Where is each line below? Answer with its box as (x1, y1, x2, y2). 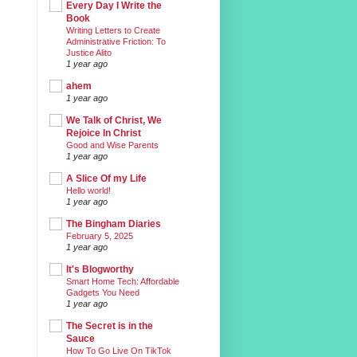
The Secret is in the (66, 320, 153, 331)
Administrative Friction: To (66, 36, 166, 46)
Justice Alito (66, 47, 112, 57)
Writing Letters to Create (66, 25, 160, 35)
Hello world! (66, 185, 111, 195)
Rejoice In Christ (66, 127, 141, 139)
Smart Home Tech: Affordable (66, 276, 179, 286)
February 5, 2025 (66, 230, 133, 241)
